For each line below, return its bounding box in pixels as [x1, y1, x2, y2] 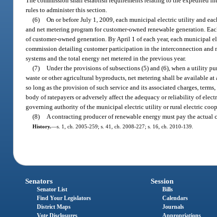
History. [32, 123, 51, 129]
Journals [162, 203, 184, 211]
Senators [25, 177, 53, 186]
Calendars [162, 195, 188, 202]
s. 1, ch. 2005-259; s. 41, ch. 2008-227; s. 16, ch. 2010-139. [56, 123, 193, 129]
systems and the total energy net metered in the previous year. [26, 54, 186, 62]
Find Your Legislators [37, 195, 92, 202]
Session [150, 177, 173, 186]
